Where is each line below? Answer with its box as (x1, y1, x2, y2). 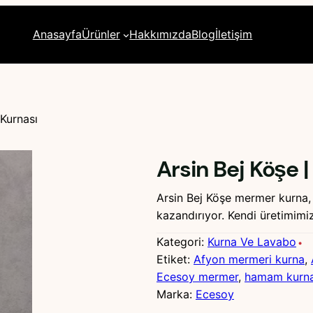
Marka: (156, 287, 196, 302)
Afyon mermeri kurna (194, 252, 305, 267)
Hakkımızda (129, 27, 192, 42)
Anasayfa (32, 27, 82, 42)
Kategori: (156, 235, 208, 249)
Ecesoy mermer (156, 270, 238, 284)
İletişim (215, 27, 253, 42)
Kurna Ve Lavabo (208, 235, 296, 249)
